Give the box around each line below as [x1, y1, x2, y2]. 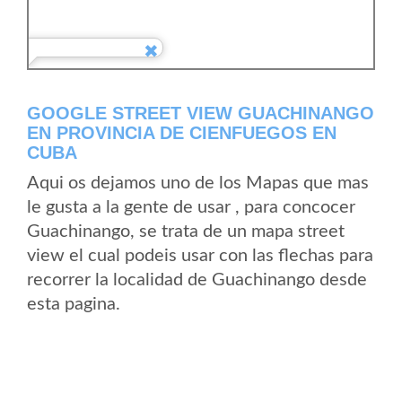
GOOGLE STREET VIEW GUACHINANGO [27, 103, 374, 123]
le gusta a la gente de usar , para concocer [27, 198, 355, 216]
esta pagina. [27, 295, 120, 313]
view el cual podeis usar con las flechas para [27, 247, 373, 265]
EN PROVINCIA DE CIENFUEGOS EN [27, 123, 336, 143]
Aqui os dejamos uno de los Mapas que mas [27, 174, 369, 192]
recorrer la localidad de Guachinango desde [27, 271, 367, 289]
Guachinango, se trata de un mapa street [27, 223, 345, 240]
